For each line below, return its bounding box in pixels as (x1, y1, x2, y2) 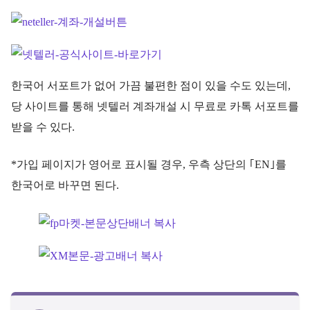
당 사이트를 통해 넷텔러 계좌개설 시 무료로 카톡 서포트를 (11, 100, 299, 112)
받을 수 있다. (11, 120, 75, 133)
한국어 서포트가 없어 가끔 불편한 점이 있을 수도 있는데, (11, 79, 291, 91)
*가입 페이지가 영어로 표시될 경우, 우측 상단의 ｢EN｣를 (11, 158, 286, 170)
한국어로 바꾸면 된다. (11, 179, 119, 191)
